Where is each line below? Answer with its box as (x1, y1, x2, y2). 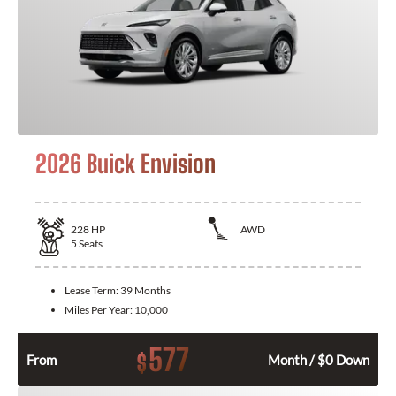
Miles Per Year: (65, 303, 134, 317)
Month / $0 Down (268, 352, 369, 369)
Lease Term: (65, 284, 120, 298)
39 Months (120, 284, 171, 298)
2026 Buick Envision (35, 148, 216, 179)
